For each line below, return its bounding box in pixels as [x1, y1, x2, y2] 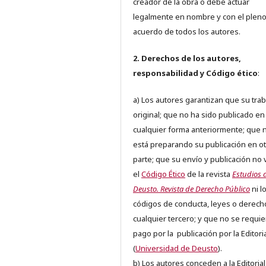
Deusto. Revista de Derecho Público [133, 183, 250, 195]
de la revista [185, 169, 232, 180]
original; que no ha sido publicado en [133, 109, 265, 121]
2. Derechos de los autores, [133, 53, 241, 64]
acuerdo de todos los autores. [133, 26, 240, 37]
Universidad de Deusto [135, 243, 218, 254]
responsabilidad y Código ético [133, 68, 258, 79]
